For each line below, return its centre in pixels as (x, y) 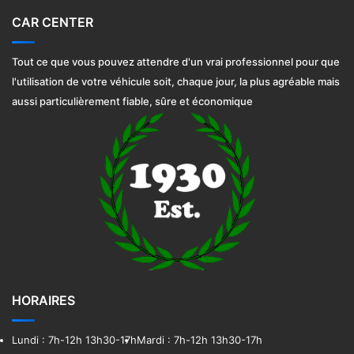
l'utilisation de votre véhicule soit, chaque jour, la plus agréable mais (176, 81)
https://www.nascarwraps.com (162, 121)
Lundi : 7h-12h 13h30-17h (74, 339)
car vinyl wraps (48, 121)
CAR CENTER (53, 22)
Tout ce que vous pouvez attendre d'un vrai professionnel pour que (176, 61)
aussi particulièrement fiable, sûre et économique (132, 101)
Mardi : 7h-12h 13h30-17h (200, 339)
